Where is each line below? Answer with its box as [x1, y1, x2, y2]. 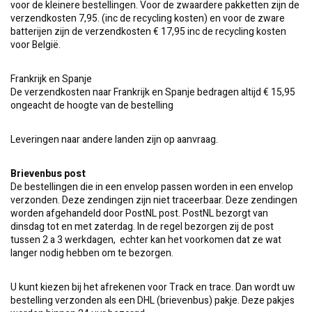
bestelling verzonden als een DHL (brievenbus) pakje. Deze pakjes [10, 293, 295, 308]
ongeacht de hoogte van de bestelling [10, 98, 173, 113]
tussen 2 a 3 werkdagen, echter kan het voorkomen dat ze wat [10, 233, 281, 247]
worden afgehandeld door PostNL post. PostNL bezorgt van [10, 206, 268, 221]
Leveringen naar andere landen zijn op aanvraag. [10, 132, 218, 147]
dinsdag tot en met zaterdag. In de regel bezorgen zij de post [10, 219, 274, 234]
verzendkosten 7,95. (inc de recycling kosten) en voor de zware [10, 11, 285, 26]
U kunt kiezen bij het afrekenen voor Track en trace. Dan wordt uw [10, 280, 295, 295]
